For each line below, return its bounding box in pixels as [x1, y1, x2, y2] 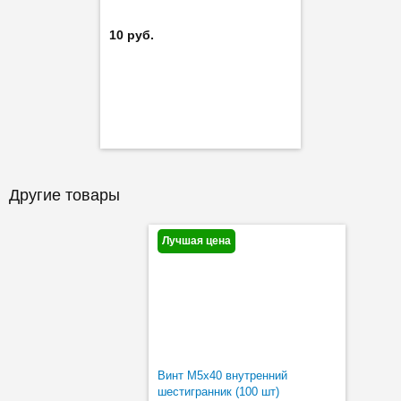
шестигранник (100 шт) [158, 384, 279, 398]
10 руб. [108, 27, 154, 42]
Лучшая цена [162, 234, 231, 247]
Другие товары [9, 185, 120, 204]
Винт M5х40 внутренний [158, 368, 287, 382]
